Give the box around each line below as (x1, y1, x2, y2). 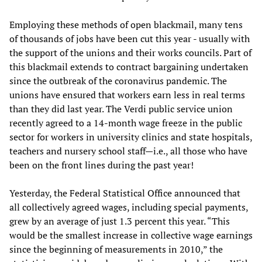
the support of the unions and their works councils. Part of (9, 46, 251, 59)
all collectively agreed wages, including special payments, (9, 200, 248, 213)
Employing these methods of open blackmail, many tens (9, 18, 243, 31)
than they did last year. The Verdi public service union (9, 102, 233, 115)
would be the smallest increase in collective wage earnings (9, 228, 253, 242)
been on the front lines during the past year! (9, 158, 194, 171)
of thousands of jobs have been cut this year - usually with (9, 32, 250, 45)
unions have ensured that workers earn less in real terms (9, 88, 245, 101)
